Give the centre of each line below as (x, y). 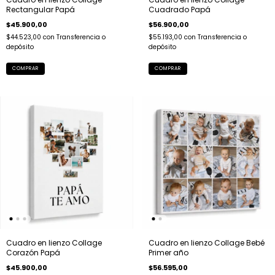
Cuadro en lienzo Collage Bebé (206, 243)
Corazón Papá (33, 253)
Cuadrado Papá (179, 9)
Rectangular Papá (41, 9)
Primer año (168, 253)
